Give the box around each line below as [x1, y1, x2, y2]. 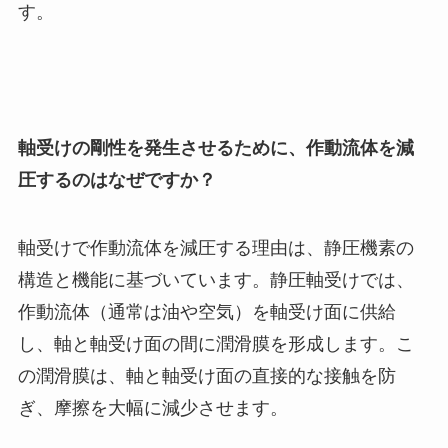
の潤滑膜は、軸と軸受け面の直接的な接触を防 [17, 365, 396, 386]
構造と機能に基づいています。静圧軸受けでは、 [17, 269, 414, 290]
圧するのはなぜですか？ [17, 170, 216, 191]
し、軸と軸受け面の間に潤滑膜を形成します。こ [17, 333, 414, 354]
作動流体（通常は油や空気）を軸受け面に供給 [17, 301, 396, 322]
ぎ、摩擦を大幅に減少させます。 [17, 397, 288, 418]
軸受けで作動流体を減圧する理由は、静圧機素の [17, 237, 414, 258]
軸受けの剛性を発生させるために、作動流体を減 [17, 138, 414, 159]
